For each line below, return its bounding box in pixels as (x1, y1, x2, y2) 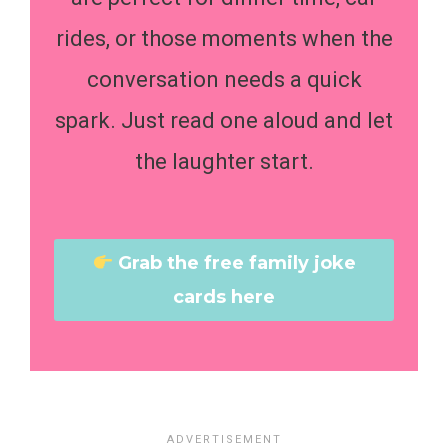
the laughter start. (134, 148, 314, 174)
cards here (173, 285, 275, 308)
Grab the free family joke (117, 251, 356, 274)
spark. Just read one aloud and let (55, 107, 393, 133)
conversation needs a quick (86, 66, 362, 92)
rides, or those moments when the (55, 25, 393, 51)
